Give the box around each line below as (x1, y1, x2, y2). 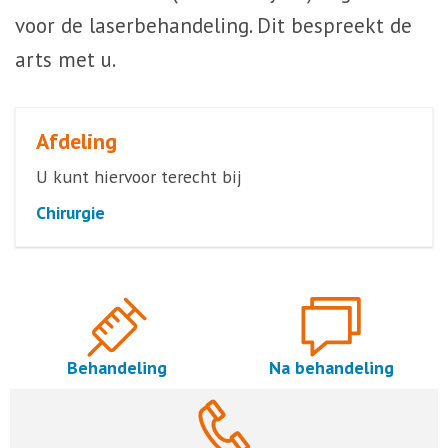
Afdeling (36, 127, 117, 155)
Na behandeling (268, 356, 394, 379)
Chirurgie (36, 201, 105, 224)
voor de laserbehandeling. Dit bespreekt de (15, 12, 412, 39)
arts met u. (15, 46, 116, 73)
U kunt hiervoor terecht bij (36, 165, 242, 188)
